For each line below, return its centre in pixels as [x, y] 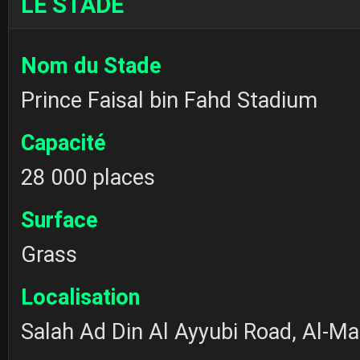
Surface [59, 220]
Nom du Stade [91, 65]
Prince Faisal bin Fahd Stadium [169, 100]
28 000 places [88, 177]
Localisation [80, 297]
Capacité [63, 143]
